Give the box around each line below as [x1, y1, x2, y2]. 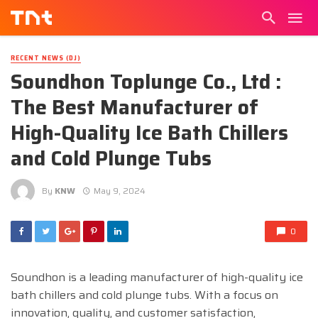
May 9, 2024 [93, 183, 146, 197]
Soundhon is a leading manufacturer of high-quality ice [11, 268, 303, 287]
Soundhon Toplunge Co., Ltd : [11, 66, 281, 98]
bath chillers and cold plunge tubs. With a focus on [11, 286, 278, 305]
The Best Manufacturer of [11, 92, 258, 124]
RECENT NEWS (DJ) [11, 53, 81, 63]
